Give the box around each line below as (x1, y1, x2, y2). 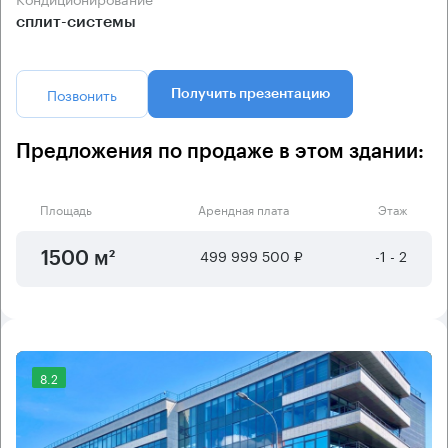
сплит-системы (16, 14, 136, 31)
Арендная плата (197, 199, 289, 219)
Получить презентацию (171, 87, 330, 102)
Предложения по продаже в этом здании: (16, 142, 424, 163)
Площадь (40, 199, 92, 219)
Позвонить (47, 83, 117, 106)
